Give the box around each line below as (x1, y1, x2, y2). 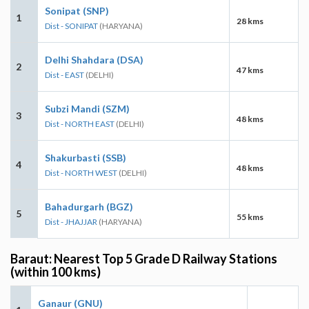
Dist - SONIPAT (45, 20, 98, 31)
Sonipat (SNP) (45, 4, 109, 17)
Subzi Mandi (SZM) (45, 102, 130, 114)
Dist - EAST (45, 69, 84, 80)
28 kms (237, 15, 263, 26)
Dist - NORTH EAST (45, 118, 114, 129)
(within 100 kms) (10, 263, 101, 279)
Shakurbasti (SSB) (45, 151, 126, 163)
